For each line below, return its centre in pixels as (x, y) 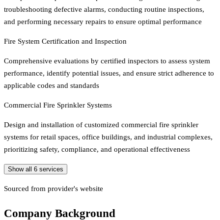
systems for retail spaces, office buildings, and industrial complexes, (108, 137)
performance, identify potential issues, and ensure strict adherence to (109, 73)
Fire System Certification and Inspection (65, 41)
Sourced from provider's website (54, 188)
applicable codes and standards (52, 85)
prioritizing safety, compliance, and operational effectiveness (97, 149)
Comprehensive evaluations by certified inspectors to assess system (107, 61)
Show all (21, 169)
